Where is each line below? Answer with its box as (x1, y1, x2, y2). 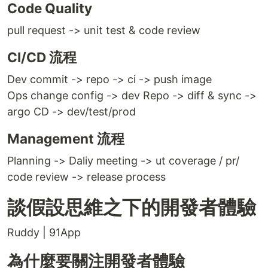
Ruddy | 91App (7, 226, 81, 239)
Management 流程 (7, 130, 124, 147)
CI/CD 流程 (7, 49, 77, 65)
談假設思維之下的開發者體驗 (7, 196, 256, 219)
